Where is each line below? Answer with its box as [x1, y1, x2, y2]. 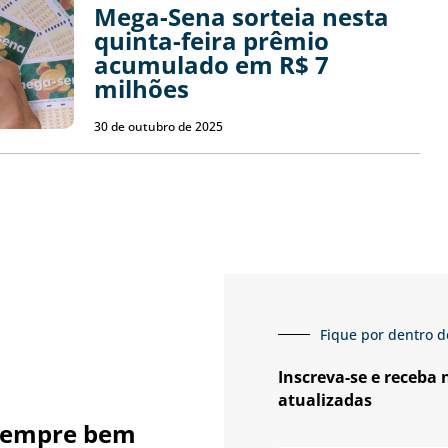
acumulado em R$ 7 [93, 47, 329, 81]
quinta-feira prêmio [93, 23, 329, 57]
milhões [93, 71, 189, 105]
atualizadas [277, 388, 372, 411]
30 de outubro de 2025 [93, 117, 223, 135]
